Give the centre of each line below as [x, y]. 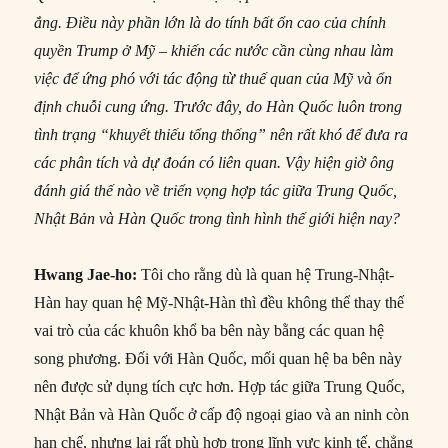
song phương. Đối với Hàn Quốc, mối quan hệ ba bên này [218, 358]
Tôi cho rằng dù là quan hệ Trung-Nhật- [266, 274]
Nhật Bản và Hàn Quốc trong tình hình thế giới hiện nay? [217, 218]
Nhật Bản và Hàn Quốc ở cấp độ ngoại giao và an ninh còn [222, 414]
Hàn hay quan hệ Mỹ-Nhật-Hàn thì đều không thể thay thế [219, 302]
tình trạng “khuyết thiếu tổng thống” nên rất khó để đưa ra [221, 134]
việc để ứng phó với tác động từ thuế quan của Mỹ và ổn [213, 78]
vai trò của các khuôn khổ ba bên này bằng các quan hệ [209, 330]
